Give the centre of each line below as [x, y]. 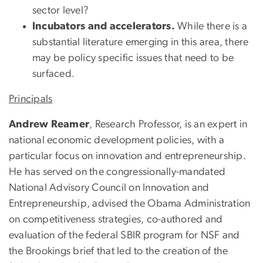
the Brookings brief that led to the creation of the [119, 252]
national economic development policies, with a [117, 141]
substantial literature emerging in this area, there [141, 43]
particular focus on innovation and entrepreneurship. [127, 156]
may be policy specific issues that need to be [133, 58]
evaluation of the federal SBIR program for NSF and [124, 236]
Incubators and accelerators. [104, 27]
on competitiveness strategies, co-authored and [116, 220]
